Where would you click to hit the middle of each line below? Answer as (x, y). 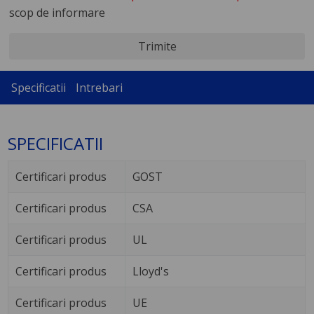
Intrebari (99, 87)
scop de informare (57, 12)
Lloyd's (151, 272)
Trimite (157, 46)
